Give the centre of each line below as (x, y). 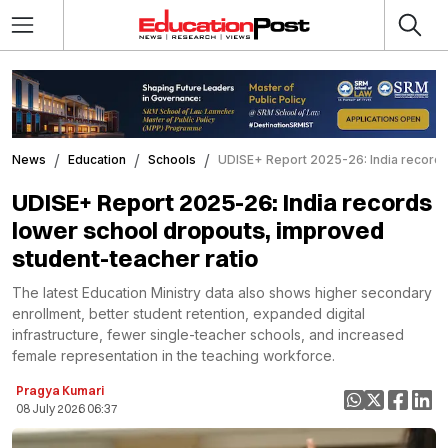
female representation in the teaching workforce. (173, 355)
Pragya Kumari (60, 390)
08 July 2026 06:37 (67, 408)
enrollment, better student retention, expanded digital (188, 313)
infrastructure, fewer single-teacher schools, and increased (208, 334)
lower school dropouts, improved (198, 229)
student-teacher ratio (135, 257)
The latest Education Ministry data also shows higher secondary (222, 292)
